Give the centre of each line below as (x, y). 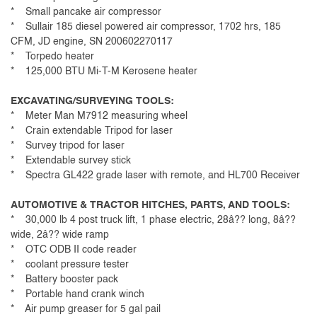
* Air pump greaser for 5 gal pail (86, 310)
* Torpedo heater (52, 57)
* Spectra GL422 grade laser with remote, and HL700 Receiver (155, 176)
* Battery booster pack (64, 280)
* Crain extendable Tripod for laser (92, 131)
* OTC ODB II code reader (74, 250)
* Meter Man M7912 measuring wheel (99, 116)
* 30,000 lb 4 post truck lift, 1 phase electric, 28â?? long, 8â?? (153, 220)
